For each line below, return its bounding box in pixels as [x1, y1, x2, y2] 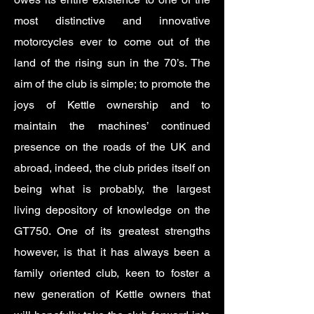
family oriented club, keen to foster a [14, 266, 210, 280]
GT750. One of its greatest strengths [14, 224, 210, 238]
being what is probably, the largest [14, 182, 210, 196]
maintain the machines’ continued [14, 119, 210, 132]
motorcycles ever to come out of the [14, 35, 210, 48]
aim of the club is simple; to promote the [14, 77, 210, 90]
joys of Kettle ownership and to [14, 98, 210, 111]
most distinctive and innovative [14, 14, 210, 27]
